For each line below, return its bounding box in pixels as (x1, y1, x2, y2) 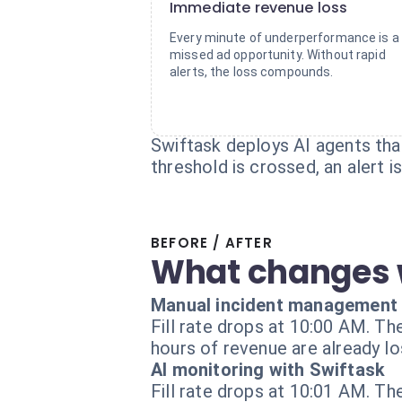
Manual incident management (151, 294, 398, 316)
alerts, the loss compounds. (170, 65, 334, 79)
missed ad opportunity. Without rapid (170, 48, 386, 62)
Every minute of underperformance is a (170, 31, 399, 45)
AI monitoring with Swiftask (151, 359, 386, 380)
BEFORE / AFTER (151, 233, 273, 252)
